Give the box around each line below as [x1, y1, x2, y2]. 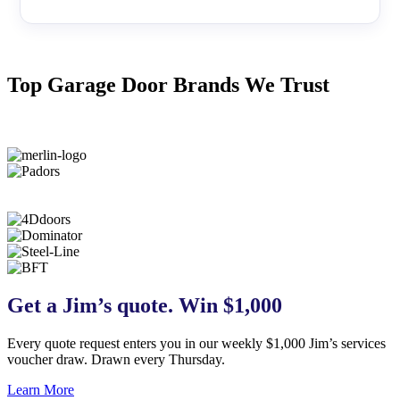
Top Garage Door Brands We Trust [7, 73, 329, 97]
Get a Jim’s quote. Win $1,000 [7, 294, 282, 318]
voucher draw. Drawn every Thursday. [7, 352, 225, 368]
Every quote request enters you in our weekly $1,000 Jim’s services [7, 336, 386, 352]
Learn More [7, 382, 74, 398]
